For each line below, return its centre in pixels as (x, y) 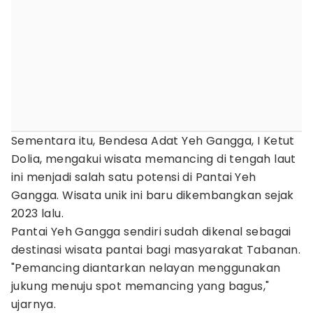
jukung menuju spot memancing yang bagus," (140, 286)
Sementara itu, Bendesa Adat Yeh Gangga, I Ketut (153, 141)
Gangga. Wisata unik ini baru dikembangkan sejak (153, 195)
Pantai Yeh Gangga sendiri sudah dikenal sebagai (151, 232)
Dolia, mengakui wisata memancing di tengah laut (154, 159)
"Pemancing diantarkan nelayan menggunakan (146, 268)
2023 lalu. (38, 213)
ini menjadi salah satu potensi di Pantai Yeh (134, 177)
